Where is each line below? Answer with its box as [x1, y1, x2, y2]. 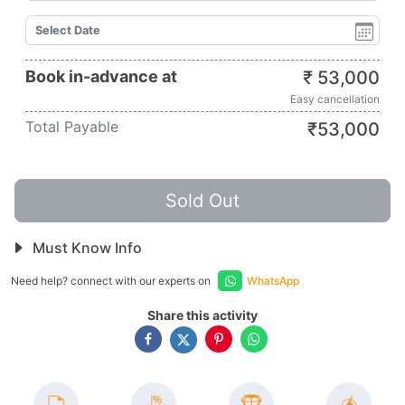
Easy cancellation [290, 92, 380, 106]
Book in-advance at [25, 67, 177, 86]
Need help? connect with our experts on [11, 274, 213, 287]
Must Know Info [29, 239, 142, 257]
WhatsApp [247, 274, 299, 287]
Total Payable [25, 118, 118, 136]
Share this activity [147, 307, 258, 323]
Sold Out [165, 190, 240, 212]
